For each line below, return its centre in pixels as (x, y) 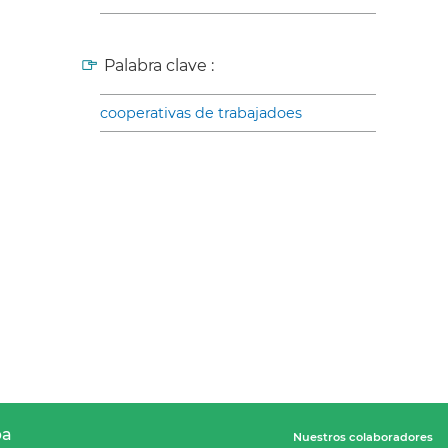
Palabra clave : (159, 65)
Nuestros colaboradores (363, 436)
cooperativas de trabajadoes (201, 113)
